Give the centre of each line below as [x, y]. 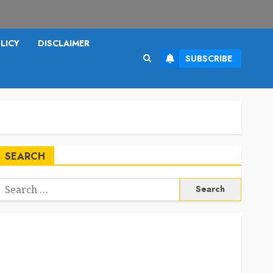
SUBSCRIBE [209, 58]
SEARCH [25, 156]
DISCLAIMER [64, 43]
